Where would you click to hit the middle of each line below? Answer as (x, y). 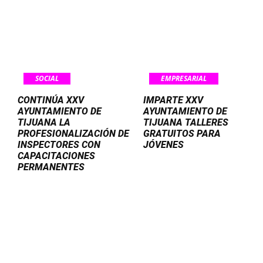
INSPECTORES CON (59, 144)
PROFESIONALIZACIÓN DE (73, 133)
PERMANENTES (51, 167)
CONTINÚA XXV (51, 100)
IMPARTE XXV (173, 100)
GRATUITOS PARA (182, 133)
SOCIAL (47, 78)
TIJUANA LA (44, 122)
